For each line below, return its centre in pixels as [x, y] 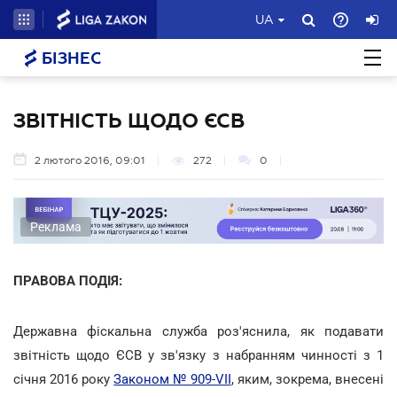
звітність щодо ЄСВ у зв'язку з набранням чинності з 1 [198, 355]
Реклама [56, 226]
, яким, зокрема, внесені [307, 379]
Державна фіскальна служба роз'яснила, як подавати [198, 331]
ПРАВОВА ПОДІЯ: [68, 280]
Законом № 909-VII [172, 379]
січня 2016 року [64, 379]
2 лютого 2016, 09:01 [90, 160]
